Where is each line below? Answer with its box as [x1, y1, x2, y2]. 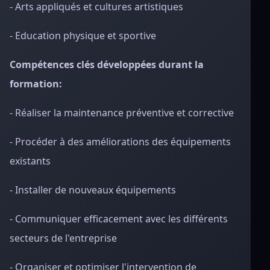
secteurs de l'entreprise [10, 231, 117, 245]
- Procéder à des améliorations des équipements [10, 135, 231, 148]
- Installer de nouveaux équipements [10, 183, 176, 196]
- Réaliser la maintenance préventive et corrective [10, 106, 234, 119]
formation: [10, 77, 62, 90]
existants [10, 154, 51, 168]
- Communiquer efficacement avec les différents [10, 212, 228, 225]
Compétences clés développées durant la [10, 58, 204, 71]
